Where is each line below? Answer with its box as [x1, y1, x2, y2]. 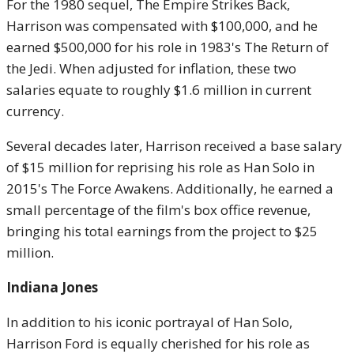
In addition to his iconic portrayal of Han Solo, [6, 313, 292, 331]
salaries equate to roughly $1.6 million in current [6, 81, 311, 99]
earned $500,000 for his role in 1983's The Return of [6, 38, 329, 56]
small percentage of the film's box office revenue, [6, 201, 311, 219]
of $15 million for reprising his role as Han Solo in [6, 158, 314, 176]
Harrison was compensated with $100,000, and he [6, 17, 318, 35]
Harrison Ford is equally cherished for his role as [6, 334, 310, 352]
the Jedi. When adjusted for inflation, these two [6, 59, 296, 77]
